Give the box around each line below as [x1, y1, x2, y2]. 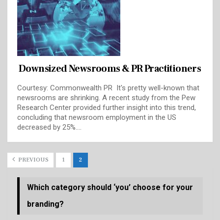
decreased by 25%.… [17, 123, 82, 132]
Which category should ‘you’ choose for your [27, 183, 193, 192]
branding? [27, 199, 64, 209]
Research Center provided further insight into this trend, [17, 103, 196, 112]
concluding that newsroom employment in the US [17, 113, 176, 122]
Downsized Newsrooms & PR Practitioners [19, 62, 201, 76]
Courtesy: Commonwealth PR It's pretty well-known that [17, 83, 199, 93]
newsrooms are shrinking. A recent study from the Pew [17, 93, 195, 103]
